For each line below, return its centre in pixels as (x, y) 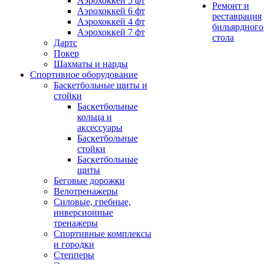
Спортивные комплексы (103, 234)
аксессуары (100, 128)
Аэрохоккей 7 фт (111, 32)
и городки (74, 244)
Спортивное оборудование (84, 75)
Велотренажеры (86, 191)
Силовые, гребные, (92, 202)
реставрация (237, 16)
